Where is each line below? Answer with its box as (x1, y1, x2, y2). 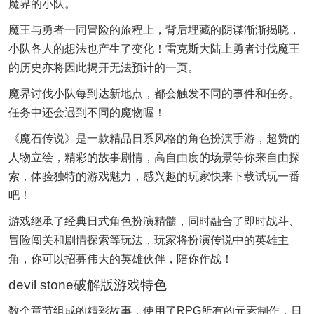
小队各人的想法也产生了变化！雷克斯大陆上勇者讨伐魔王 (8, 43, 300, 55)
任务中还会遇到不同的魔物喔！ (8, 107, 165, 118)
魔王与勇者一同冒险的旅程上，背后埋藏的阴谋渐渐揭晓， (8, 24, 300, 36)
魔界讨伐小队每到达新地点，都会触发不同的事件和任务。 (8, 88, 300, 100)
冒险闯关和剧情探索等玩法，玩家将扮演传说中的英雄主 (8, 234, 289, 246)
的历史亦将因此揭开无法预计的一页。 (8, 62, 199, 74)
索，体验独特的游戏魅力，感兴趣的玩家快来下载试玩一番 (8, 170, 300, 182)
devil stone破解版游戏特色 (8, 278, 167, 292)
